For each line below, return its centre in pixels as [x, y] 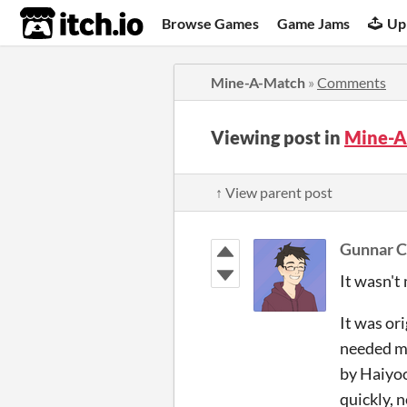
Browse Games [211, 23]
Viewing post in [278, 137]
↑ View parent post [274, 192]
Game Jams [314, 23]
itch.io [59, 24]
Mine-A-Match [258, 82]
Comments [352, 82]
